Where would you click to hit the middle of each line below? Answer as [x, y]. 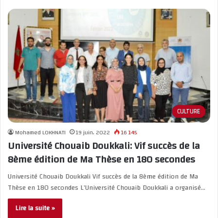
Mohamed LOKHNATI [40, 133]
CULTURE [189, 112]
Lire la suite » [35, 209]
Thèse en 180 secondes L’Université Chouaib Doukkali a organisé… [107, 188]
